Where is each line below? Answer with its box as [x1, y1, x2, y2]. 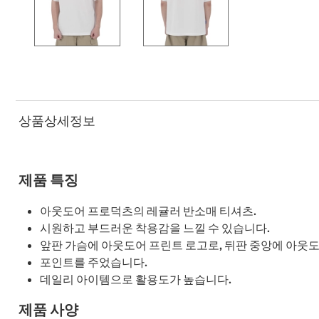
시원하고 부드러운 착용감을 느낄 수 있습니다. [40, 220, 270, 235]
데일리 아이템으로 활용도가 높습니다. [40, 271, 231, 286]
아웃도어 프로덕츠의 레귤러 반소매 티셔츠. [40, 203, 256, 218]
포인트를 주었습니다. [40, 254, 147, 269]
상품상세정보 [19, 113, 95, 129]
